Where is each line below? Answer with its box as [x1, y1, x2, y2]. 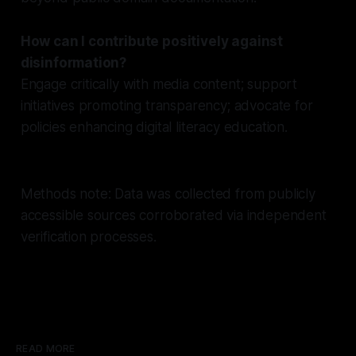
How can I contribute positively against [20, 33, 284, 49]
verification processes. [20, 228, 157, 245]
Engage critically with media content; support [20, 75, 298, 92]
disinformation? [20, 54, 127, 71]
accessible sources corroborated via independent [20, 207, 327, 223]
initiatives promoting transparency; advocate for [20, 97, 313, 114]
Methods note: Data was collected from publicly [20, 185, 315, 202]
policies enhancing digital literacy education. [20, 118, 288, 135]
